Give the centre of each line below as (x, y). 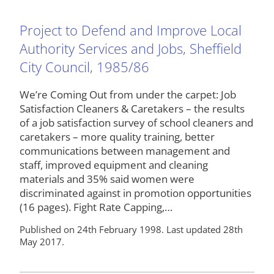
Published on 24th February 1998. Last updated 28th (131, 229)
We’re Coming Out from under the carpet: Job (128, 94)
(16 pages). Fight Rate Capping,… (96, 207)
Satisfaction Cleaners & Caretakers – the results (132, 108)
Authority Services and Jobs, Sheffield (131, 49)
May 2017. (42, 241)
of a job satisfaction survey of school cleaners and (136, 122)
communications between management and (125, 150)
